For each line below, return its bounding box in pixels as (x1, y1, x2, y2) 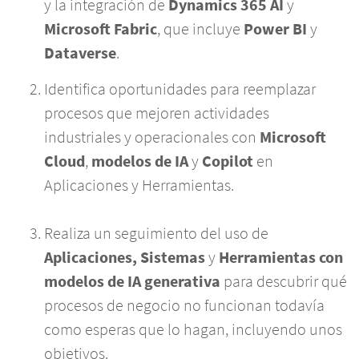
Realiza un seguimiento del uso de (44, 223, 268, 244)
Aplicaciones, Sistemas (44, 247, 208, 268)
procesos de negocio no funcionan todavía (44, 295, 325, 316)
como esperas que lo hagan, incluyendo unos (44, 319, 342, 340)
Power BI (244, 18, 310, 39)
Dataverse (44, 42, 116, 63)
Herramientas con (219, 247, 343, 268)
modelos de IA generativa (44, 271, 220, 292)
